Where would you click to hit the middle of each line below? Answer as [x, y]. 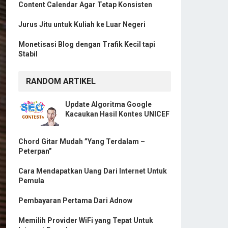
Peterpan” [35, 151]
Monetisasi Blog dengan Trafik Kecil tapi [87, 44]
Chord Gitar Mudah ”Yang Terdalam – [82, 142]
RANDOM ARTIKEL [61, 81]
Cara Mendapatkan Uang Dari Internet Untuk [93, 171]
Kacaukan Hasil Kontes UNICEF [117, 114]
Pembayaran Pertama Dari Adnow [75, 201]
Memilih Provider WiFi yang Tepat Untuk [86, 221]
